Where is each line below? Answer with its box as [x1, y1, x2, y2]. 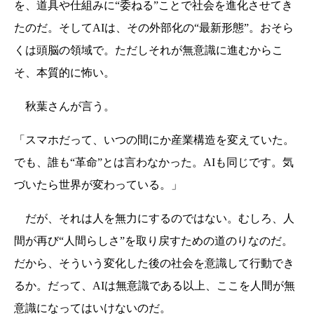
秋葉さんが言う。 [14, 100, 115, 112]
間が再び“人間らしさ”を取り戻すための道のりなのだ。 [14, 234, 293, 247]
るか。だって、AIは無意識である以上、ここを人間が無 [14, 279, 295, 292]
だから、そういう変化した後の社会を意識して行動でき [14, 257, 294, 269]
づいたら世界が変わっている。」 [14, 178, 182, 191]
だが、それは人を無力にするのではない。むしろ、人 [14, 212, 294, 224]
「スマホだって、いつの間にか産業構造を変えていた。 [14, 133, 294, 146]
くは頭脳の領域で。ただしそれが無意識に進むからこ [14, 43, 283, 56]
